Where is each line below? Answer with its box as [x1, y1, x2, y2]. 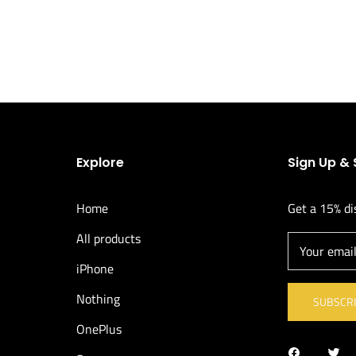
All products [75, 228, 141, 248]
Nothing [75, 288, 120, 308]
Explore [75, 153, 124, 172]
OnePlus [75, 319, 122, 339]
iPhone [75, 258, 114, 278]
